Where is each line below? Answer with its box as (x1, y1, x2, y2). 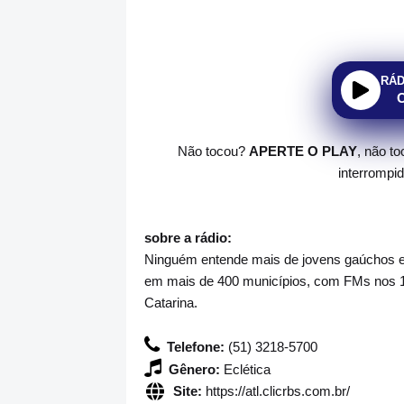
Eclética (220, 362, 271, 378)
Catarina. (144, 295, 197, 311)
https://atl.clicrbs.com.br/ (202, 383, 350, 399)
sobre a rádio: (144, 230, 232, 246)
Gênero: (169, 362, 220, 378)
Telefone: (167, 339, 225, 355)
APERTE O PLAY (249, 143, 357, 160)
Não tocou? (178, 143, 249, 160)
